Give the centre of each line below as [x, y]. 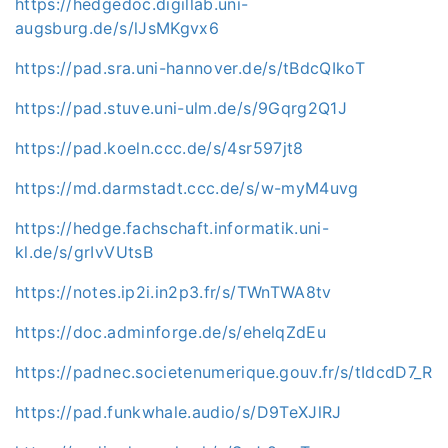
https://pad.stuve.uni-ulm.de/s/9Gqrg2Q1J [181, 107]
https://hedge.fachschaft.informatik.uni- [172, 227]
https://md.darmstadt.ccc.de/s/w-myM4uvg [187, 187]
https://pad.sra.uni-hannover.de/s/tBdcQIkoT [190, 67]
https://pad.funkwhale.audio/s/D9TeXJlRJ [178, 411]
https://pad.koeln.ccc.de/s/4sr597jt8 [159, 147]
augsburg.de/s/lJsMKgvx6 [117, 27]
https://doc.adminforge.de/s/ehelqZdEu [170, 331]
